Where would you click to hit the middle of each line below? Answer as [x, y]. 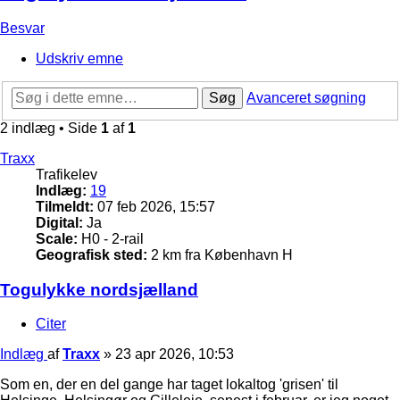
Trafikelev [67, 174]
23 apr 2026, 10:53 [175, 354]
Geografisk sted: [92, 254]
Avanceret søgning [306, 97]
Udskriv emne [79, 59]
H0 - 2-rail [111, 238]
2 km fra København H [220, 254]
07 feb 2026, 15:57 [154, 206]
